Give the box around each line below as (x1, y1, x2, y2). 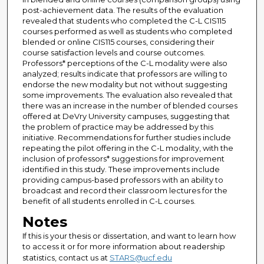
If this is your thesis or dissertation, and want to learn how (22, 231, 236, 241)
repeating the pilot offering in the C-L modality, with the (22, 143, 233, 153)
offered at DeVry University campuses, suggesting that (22, 111, 230, 121)
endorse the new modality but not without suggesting (22, 80, 227, 90)
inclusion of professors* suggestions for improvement (22, 154, 225, 164)
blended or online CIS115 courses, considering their (22, 37, 214, 47)
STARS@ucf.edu (109, 253, 172, 263)
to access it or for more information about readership (22, 242, 225, 252)
